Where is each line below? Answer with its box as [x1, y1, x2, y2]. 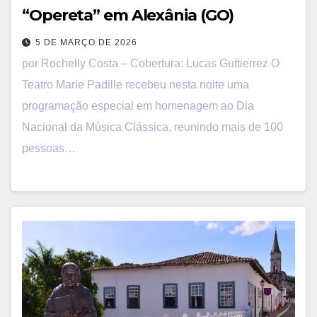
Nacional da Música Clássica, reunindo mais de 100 [22, 120, 283, 133]
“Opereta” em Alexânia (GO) [22, 5, 234, 25]
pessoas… [22, 142, 76, 154]
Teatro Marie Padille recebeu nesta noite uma [22, 78, 249, 91]
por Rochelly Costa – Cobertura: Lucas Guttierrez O [22, 57, 279, 69]
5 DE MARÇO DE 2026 [35, 37, 137, 47]
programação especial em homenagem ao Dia [22, 99, 254, 112]
